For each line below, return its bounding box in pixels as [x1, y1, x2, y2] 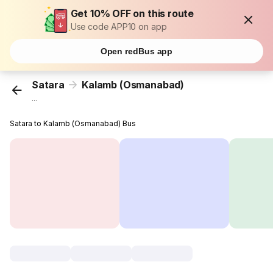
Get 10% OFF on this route [70, 7, 194, 19]
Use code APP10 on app [70, 21, 167, 32]
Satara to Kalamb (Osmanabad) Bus [10, 119, 136, 129]
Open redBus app [100, 46, 173, 56]
